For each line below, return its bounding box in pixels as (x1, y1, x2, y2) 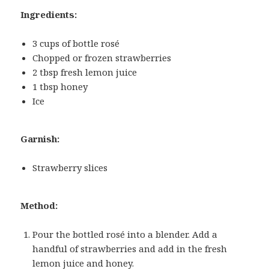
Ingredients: (20, 8, 77, 21)
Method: (20, 199, 58, 212)
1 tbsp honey (32, 80, 88, 93)
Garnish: (20, 133, 60, 145)
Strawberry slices (32, 162, 108, 174)
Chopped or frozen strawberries (32, 52, 172, 64)
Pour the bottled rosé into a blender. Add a (32, 228, 218, 241)
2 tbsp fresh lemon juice (32, 66, 138, 79)
